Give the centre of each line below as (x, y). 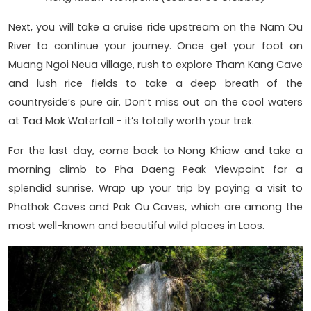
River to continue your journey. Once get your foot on (155, 45)
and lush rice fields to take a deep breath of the (155, 83)
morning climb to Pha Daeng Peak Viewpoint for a (155, 169)
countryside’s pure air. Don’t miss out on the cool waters (155, 102)
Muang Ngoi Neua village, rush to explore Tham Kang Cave (155, 64)
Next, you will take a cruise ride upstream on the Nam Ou (155, 27)
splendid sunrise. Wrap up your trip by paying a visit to (155, 188)
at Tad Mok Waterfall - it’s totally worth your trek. (133, 120)
